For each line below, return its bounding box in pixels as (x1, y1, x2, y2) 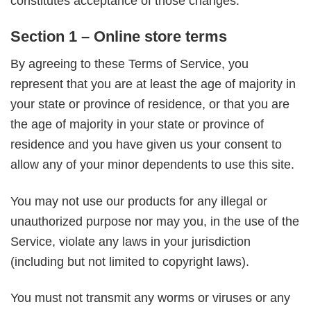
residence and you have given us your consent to (10, 137, 282, 152)
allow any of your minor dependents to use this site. (10, 158, 294, 172)
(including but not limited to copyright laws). (10, 254, 249, 269)
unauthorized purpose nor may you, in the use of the (10, 214, 299, 228)
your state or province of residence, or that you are (10, 97, 289, 112)
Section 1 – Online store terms (10, 28, 227, 46)
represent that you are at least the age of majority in (10, 77, 296, 92)
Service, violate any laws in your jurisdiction (10, 234, 251, 249)
